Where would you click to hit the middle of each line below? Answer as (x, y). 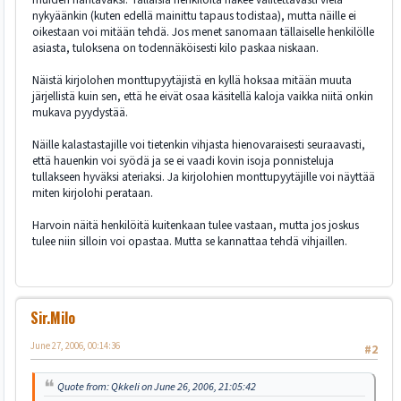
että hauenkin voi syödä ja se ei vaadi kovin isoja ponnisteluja (183, 161)
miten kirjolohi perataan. (93, 193)
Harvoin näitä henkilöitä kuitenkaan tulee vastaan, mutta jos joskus (196, 225)
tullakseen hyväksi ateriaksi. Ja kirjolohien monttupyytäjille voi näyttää (204, 177)
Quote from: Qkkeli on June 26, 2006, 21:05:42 (157, 386)
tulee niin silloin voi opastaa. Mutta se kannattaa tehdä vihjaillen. (190, 241)
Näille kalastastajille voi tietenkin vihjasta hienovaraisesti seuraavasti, (199, 145)
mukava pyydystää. (80, 112)
